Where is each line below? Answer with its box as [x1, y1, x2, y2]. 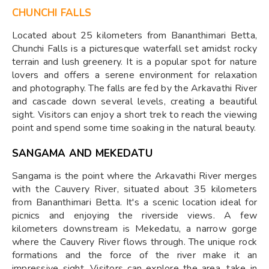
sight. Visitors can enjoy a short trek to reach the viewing [12, 107, 257, 121]
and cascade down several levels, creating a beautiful [12, 94, 257, 108]
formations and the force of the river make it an [12, 248, 257, 262]
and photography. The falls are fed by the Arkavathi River [12, 81, 257, 95]
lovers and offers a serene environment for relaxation [12, 68, 257, 82]
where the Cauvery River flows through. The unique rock [12, 235, 257, 249]
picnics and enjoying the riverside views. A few [12, 208, 257, 222]
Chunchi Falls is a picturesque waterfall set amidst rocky [12, 41, 257, 55]
